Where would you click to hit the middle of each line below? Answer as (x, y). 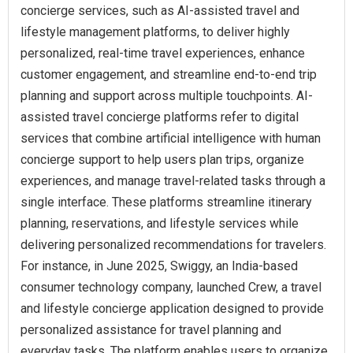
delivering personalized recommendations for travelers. (173, 245)
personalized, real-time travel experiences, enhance (163, 54)
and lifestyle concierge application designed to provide (172, 309)
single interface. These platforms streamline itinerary (166, 203)
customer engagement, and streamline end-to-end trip (169, 75)
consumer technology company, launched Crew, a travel (171, 288)
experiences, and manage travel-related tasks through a (173, 181)
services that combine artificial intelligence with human (171, 139)
